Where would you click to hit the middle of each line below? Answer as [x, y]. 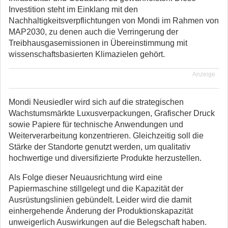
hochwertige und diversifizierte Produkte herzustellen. [105, 158]
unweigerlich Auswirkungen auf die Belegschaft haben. [108, 222]
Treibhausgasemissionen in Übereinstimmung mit [98, 43]
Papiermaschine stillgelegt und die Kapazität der [96, 189]
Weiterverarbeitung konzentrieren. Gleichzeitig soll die [106, 136]
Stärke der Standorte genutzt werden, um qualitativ [99, 147]
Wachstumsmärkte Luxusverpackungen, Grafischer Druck [112, 113]
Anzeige [204, 74]
